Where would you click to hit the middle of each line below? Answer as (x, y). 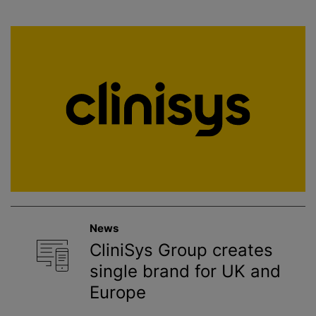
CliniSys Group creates (181, 250)
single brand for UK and (185, 272)
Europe (118, 293)
